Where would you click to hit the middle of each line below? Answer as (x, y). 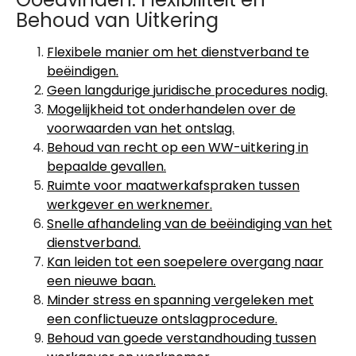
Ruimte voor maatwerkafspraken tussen (173, 186)
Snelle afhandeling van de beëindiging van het (190, 224)
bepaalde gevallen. (106, 166)
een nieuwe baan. (101, 281)
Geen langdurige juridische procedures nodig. (187, 90)
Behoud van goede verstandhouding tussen (182, 338)
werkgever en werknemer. (130, 205)
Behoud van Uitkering (117, 20)
